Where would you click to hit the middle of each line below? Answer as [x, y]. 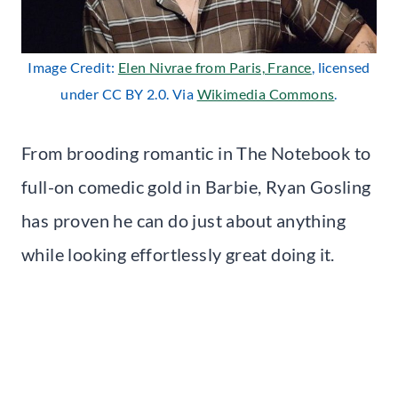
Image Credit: [73, 67]
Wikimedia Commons [266, 93]
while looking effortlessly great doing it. [178, 254]
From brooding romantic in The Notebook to [196, 152]
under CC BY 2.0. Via [129, 93]
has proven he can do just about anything [183, 220]
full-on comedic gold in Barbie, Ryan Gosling [196, 186]
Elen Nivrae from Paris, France [215, 67]
